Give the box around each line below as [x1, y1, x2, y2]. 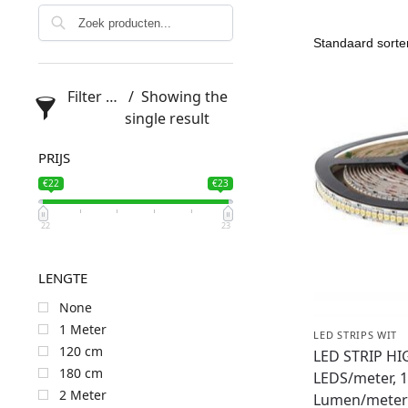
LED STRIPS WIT [313, 328, 398, 342]
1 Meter [58, 320, 107, 338]
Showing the [137, 87, 228, 107]
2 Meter [58, 385, 107, 403]
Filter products [105, 87, 117, 107]
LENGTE [37, 268, 87, 287]
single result [124, 108, 209, 128]
